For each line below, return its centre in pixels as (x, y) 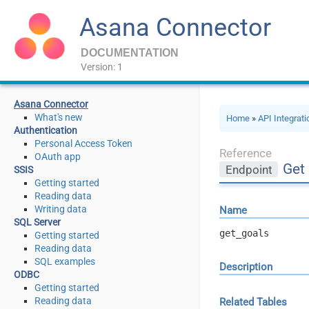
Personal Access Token (83, 143)
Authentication (46, 130)
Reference (246, 153)
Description (246, 267)
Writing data (61, 209)
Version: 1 (102, 67)
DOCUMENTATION (130, 53)
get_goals (245, 233)
